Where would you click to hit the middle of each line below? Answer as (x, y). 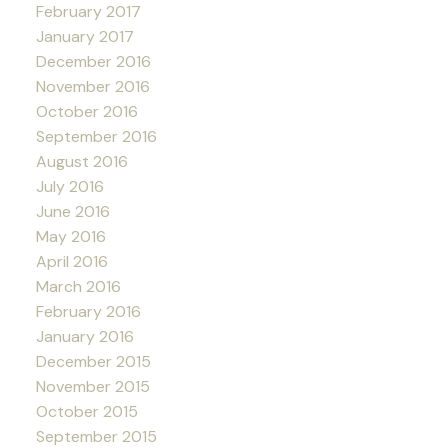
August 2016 (81, 161)
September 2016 (96, 136)
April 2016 (71, 261)
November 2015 (92, 386)
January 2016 (84, 336)
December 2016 (93, 61)
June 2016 (72, 211)
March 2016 (78, 286)
